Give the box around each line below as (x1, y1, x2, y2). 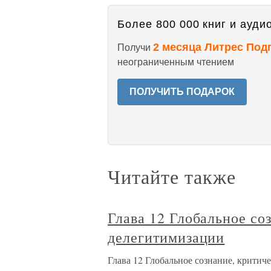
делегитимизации (108, 227, 225, 247)
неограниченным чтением (117, 57, 234, 67)
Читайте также (108, 163, 236, 189)
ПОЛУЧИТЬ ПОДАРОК (129, 87, 235, 97)
